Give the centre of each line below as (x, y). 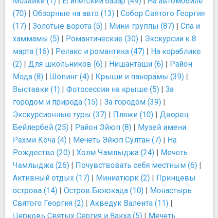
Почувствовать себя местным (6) (136, 165)
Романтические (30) (102, 39)
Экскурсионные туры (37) (60, 115)
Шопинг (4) (69, 77)
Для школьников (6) (65, 64)
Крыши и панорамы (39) (140, 77)
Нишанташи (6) (136, 64)
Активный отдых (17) (51, 178)
